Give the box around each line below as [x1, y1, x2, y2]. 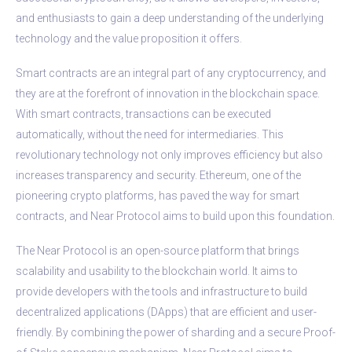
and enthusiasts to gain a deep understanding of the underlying [16, 11, 324, 24]
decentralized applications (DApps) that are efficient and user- [16, 305, 317, 318]
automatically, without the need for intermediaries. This [16, 127, 284, 141]
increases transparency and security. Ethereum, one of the [16, 168, 301, 181]
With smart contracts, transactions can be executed [16, 107, 271, 120]
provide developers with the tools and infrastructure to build [16, 284, 307, 298]
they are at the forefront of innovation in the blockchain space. [16, 86, 320, 100]
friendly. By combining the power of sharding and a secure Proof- [16, 325, 335, 339]
